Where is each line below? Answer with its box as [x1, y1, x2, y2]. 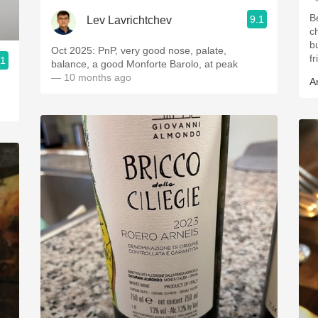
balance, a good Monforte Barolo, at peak [51, 58, 238, 70]
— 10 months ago [51, 72, 131, 83]
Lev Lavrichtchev [87, 13, 172, 26]
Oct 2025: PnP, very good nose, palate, [51, 45, 226, 56]
